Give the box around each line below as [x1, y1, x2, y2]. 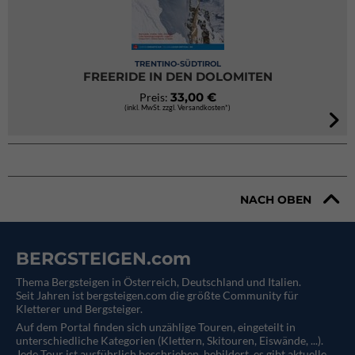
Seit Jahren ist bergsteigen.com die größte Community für [16, 288, 299, 302]
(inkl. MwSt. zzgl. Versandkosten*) [124, 103, 231, 112]
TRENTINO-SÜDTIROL [134, 59, 221, 69]
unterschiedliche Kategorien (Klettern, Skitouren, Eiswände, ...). [16, 334, 323, 347]
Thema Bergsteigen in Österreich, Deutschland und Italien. [16, 275, 301, 288]
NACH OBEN [240, 192, 311, 207]
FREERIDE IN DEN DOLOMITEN [82, 69, 273, 84]
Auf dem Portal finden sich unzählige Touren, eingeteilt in [16, 320, 296, 334]
